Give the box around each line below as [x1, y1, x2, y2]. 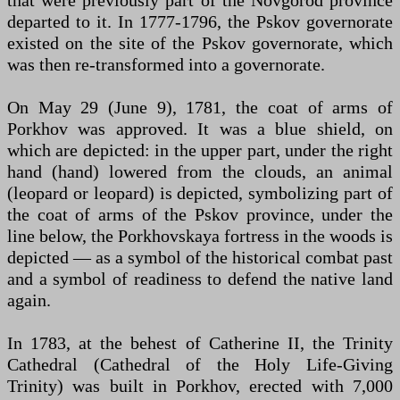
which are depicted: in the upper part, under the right [7, 139, 393, 160]
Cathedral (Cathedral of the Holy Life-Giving [7, 354, 393, 374]
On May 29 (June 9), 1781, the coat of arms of [7, 96, 393, 117]
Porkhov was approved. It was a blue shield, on [7, 118, 393, 138]
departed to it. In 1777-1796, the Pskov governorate [7, 11, 393, 31]
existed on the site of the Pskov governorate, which [7, 32, 393, 53]
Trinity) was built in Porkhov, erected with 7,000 [7, 375, 393, 396]
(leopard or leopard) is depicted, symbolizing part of [7, 182, 393, 203]
